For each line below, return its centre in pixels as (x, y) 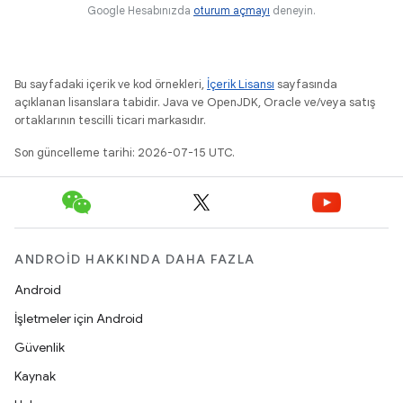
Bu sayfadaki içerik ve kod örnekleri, (111, 84)
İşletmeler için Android (79, 318)
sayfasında (306, 84)
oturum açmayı (232, 10)
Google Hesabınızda (140, 10)
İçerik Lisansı (241, 84)
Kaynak (35, 376)
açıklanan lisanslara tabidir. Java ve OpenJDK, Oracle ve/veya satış (195, 102)
